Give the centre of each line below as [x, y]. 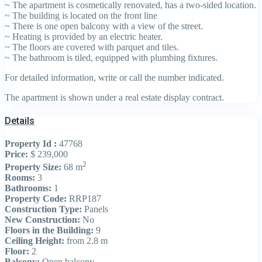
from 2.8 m [86, 241]
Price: [16, 154]
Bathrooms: [28, 188]
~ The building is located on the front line [81, 15]
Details [20, 120]
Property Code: [36, 199]
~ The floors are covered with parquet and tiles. [92, 47]
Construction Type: [43, 209]
